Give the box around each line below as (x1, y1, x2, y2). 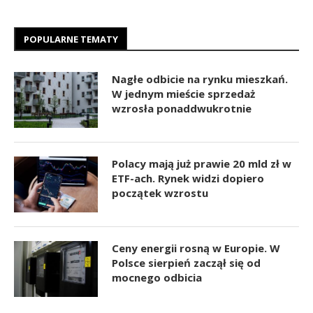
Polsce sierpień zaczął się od (112, 256, 261, 270)
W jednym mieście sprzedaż (112, 87, 255, 101)
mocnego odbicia (112, 270, 202, 285)
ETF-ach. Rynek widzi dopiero (112, 171, 264, 186)
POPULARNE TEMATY (24, 33, 118, 46)
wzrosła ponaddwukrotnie (112, 101, 252, 116)
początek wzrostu (112, 186, 208, 201)
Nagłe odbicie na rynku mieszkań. (112, 72, 288, 87)
